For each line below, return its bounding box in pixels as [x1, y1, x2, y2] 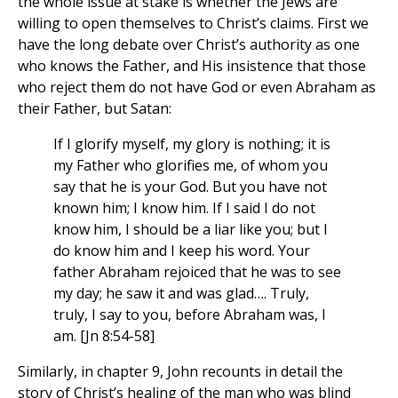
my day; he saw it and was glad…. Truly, [53, 283, 309, 304]
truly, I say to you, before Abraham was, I [53, 305, 326, 325]
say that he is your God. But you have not [53, 177, 327, 197]
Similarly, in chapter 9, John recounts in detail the [18, 362, 343, 382]
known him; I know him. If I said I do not [53, 198, 315, 219]
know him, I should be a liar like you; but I [53, 219, 328, 240]
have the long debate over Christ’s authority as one [18, 35, 360, 55]
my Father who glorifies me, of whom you [53, 155, 328, 176]
